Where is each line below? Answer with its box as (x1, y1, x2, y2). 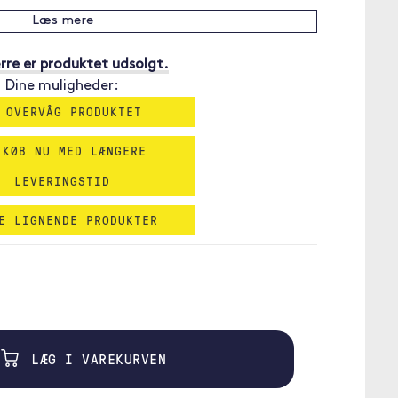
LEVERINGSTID (14, 172, 110, 189)
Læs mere (31, 14, 93, 28)
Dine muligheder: (5, 79, 119, 93)
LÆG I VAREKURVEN (22, 349, 167, 369)
